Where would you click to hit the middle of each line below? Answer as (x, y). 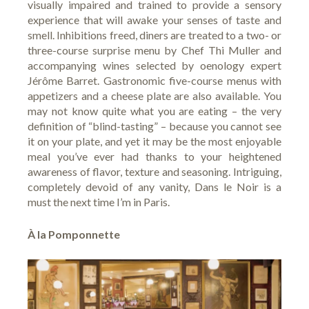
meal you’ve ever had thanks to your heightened (154, 157)
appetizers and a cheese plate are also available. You (154, 96)
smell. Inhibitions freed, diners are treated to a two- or (154, 35)
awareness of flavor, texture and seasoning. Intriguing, (154, 172)
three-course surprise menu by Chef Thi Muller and (154, 50)
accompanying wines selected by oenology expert (154, 66)
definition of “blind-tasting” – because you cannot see (154, 126)
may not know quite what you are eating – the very (154, 111)
